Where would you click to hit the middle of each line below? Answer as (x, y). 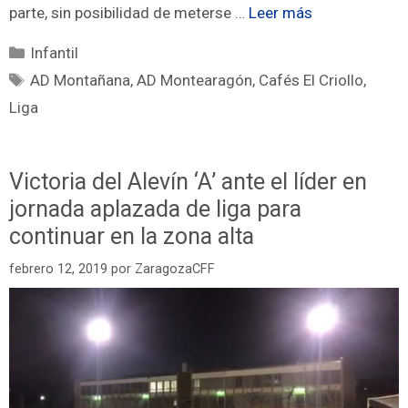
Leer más (280, 12)
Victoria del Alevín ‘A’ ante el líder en (188, 182)
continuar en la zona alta (132, 237)
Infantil (55, 52)
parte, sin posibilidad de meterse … (129, 12)
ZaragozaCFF (175, 269)
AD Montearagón (195, 80)
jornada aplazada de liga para (155, 209)
